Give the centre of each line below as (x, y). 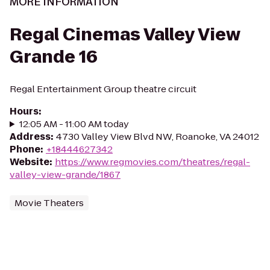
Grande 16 (54, 57)
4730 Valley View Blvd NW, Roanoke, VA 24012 (158, 137)
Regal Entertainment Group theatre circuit (103, 89)
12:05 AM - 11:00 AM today (74, 124)
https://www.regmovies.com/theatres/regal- (152, 162)
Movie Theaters (49, 203)
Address (30, 137)
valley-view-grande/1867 (65, 174)
